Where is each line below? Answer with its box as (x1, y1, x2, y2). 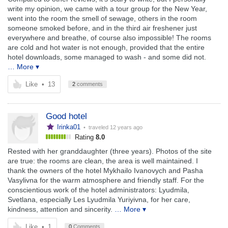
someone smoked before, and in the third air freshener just (8, 24, 197, 32)
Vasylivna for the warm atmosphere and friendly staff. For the (8, 176, 204, 184)
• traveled (80, 124, 110, 130)
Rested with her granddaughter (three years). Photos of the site (8, 147, 212, 155)
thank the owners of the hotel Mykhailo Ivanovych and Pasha (8, 166, 203, 175)
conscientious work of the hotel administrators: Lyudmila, (8, 186, 189, 194)
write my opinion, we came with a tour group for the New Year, (8, 5, 207, 13)
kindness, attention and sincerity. (8, 205, 112, 213)
